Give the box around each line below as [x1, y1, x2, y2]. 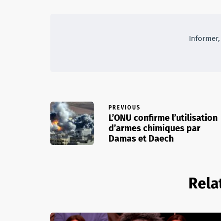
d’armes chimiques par [109, 122, 200, 134]
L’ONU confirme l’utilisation [109, 112, 218, 123]
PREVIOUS [109, 104, 141, 111]
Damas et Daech [109, 133, 174, 144]
